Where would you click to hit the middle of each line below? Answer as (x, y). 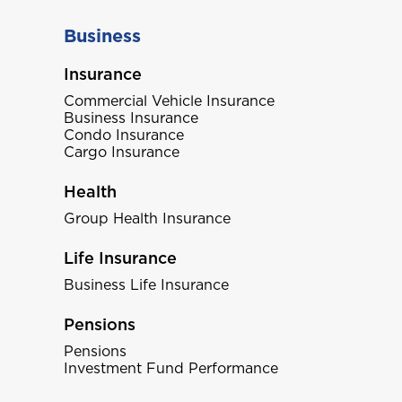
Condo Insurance (124, 135)
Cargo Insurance (122, 152)
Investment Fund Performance (171, 368)
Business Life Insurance (146, 285)
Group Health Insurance (147, 218)
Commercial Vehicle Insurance (169, 101)
